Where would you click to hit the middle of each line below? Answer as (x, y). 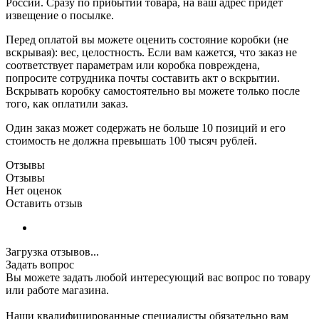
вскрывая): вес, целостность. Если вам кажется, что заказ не (151, 53)
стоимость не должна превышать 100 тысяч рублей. (131, 141)
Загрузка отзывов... (52, 252)
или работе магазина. (57, 291)
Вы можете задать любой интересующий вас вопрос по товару (158, 278)
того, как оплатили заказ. (67, 104)
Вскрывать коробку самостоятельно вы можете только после (153, 91)
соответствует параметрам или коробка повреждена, (133, 66)
